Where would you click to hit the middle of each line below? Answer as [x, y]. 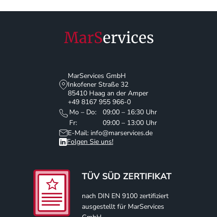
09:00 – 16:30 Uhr [130, 112]
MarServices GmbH [97, 76]
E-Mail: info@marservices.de [110, 133]
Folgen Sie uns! [90, 141]
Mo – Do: [83, 112]
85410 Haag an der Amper [108, 93]
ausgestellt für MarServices [123, 206]
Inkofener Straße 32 [98, 84]
